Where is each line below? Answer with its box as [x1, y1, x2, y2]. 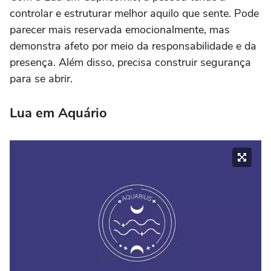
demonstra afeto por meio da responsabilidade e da [10, 38, 256, 53]
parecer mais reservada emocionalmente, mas [10, 22, 230, 37]
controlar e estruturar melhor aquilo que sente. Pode [10, 5, 259, 21]
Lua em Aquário [10, 103, 107, 122]
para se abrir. [10, 71, 73, 86]
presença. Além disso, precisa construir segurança [10, 54, 251, 70]
